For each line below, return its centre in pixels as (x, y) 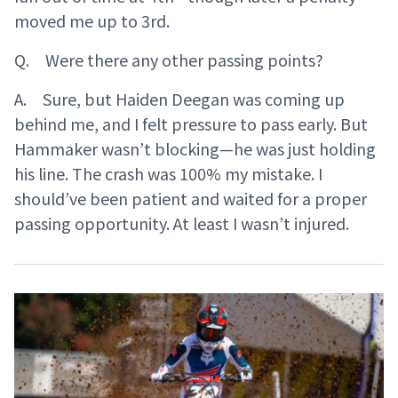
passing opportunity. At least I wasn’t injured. (182, 223)
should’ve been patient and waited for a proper (191, 198)
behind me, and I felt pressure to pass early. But (191, 123)
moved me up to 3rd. (92, 20)
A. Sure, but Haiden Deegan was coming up (179, 99)
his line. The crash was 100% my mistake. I (168, 173)
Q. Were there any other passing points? (169, 60)
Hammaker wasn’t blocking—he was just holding (195, 148)
